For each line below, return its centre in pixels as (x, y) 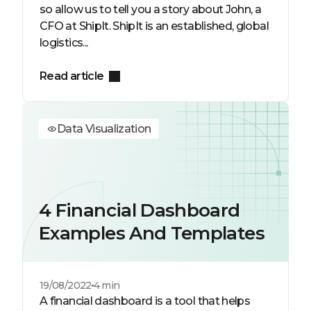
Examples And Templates (152, 233)
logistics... (64, 43)
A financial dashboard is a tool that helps (145, 301)
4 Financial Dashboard (140, 210)
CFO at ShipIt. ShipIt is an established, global (154, 26)
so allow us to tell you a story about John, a (151, 9)
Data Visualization (104, 129)
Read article (72, 76)
